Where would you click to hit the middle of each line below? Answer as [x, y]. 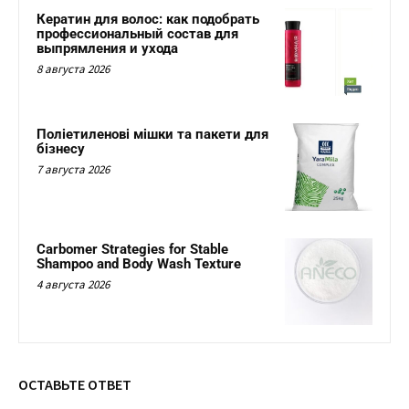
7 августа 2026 [73, 170]
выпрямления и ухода [107, 49]
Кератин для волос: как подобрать [148, 20]
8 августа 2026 [73, 69]
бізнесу [61, 149]
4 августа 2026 [73, 284]
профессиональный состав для [137, 34]
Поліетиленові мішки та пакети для [152, 135]
